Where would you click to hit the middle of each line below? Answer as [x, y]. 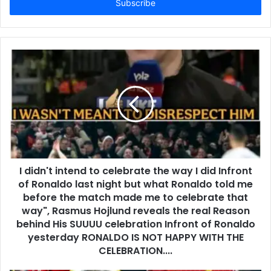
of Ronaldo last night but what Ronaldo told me [135, 184]
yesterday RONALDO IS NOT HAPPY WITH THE [135, 237]
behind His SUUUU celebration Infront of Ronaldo [135, 224]
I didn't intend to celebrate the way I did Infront [135, 171]
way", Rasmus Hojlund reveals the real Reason [135, 211]
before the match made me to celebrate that [135, 197]
